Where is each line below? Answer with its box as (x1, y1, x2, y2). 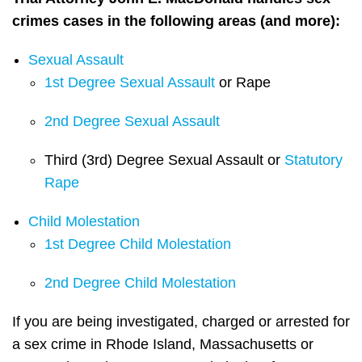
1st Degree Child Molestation (44, 236, 231, 253)
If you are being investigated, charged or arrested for (12, 314, 350, 330)
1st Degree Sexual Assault (44, 74, 215, 91)
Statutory (284, 152, 343, 169)
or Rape (215, 74, 271, 91)
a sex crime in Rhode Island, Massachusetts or (12, 336, 314, 353)
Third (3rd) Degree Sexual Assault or (44, 152, 284, 169)
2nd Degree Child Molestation (44, 275, 236, 292)
